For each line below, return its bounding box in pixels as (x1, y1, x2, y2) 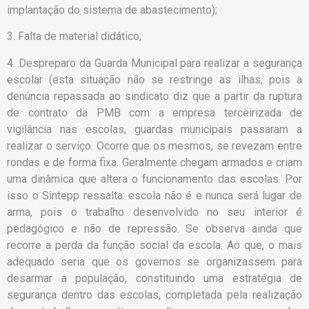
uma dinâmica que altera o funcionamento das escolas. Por (7, 172, 302, 186)
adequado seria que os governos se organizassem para (7, 255, 302, 268)
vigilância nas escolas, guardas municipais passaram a (7, 122, 302, 136)
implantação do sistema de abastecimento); (7, 3, 217, 17)
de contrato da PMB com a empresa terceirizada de (7, 106, 302, 119)
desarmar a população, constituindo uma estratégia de (7, 271, 302, 285)
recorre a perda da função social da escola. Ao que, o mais (7, 238, 302, 252)
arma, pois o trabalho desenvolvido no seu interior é (7, 205, 302, 219)
